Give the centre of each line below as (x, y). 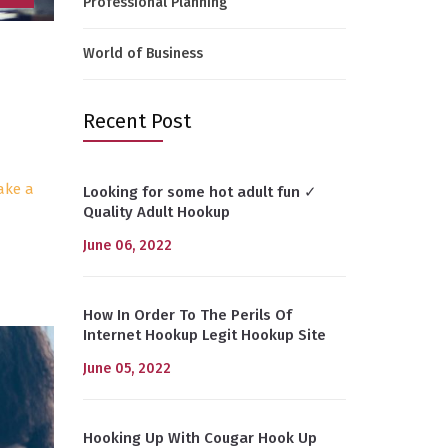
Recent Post (136, 121)
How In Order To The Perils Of (187, 315)
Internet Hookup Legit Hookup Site (204, 335)
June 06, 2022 (127, 245)
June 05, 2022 (126, 368)
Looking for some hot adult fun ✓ (199, 192)
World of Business (142, 53)
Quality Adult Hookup (156, 212)
